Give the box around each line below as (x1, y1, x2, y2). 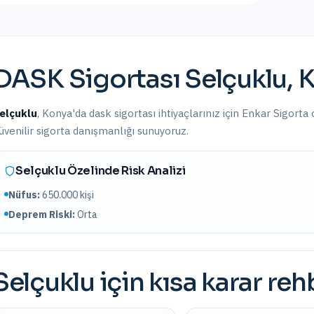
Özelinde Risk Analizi (65, 163, 186, 178)
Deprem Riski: (8, 208, 75, 221)
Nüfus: (8, 189, 40, 201)
